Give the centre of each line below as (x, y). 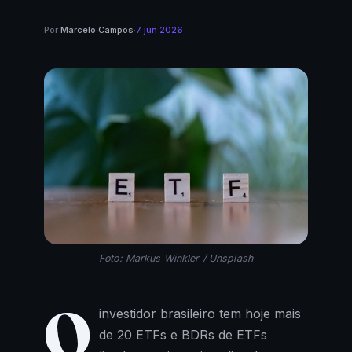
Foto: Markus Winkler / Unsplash (176, 258)
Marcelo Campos (97, 29)
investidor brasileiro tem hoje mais (200, 313)
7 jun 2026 (159, 29)
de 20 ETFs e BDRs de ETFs (183, 334)
